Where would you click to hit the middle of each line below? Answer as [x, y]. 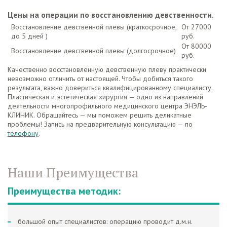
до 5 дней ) [29, 36]
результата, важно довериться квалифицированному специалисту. [110, 88]
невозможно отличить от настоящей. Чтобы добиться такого [100, 79]
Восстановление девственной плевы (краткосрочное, [94, 27]
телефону [23, 133]
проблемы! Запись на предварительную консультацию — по [100, 124]
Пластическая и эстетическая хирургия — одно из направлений [105, 97]
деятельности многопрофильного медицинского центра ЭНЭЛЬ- [107, 106]
